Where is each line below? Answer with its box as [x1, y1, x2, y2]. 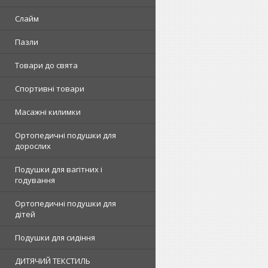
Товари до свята [15, 60, 78, 71]
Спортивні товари [15, 83, 84, 94]
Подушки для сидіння [15, 232, 95, 243]
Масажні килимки [15, 106, 81, 117]
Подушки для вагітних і [15, 164, 102, 175]
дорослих [15, 141, 51, 151]
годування [15, 175, 55, 185]
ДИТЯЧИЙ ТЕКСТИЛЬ [15, 255, 90, 266]
